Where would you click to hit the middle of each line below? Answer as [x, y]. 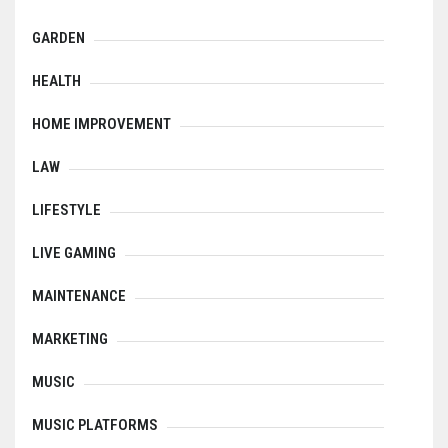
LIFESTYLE [66, 210]
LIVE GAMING [74, 253]
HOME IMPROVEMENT [101, 124]
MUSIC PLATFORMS [95, 425]
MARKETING [70, 339]
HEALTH [56, 81]
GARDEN [58, 38]
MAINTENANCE [79, 296]
